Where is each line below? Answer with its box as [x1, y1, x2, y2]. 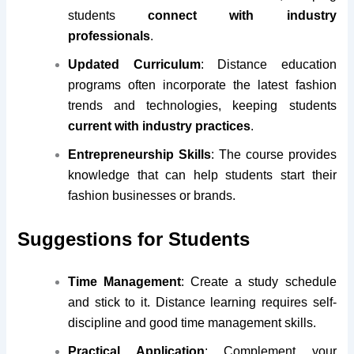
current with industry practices [68, 119, 251, 133]
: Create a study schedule [181, 274, 337, 288]
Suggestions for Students [17, 228, 250, 250]
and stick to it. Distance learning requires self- [68, 295, 337, 309]
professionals [68, 28, 151, 43]
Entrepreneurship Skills [68, 147, 212, 161]
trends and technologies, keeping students [68, 98, 337, 112]
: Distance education [200, 57, 337, 71]
